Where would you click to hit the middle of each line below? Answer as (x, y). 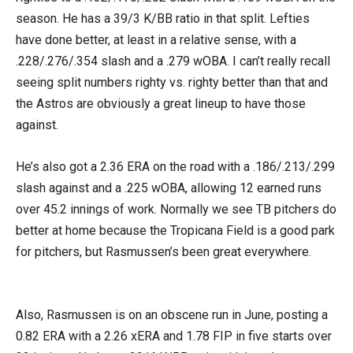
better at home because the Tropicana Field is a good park (175, 230)
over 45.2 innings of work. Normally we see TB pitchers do (176, 209)
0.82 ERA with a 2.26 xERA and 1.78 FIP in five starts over (174, 336)
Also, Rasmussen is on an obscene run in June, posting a (172, 315)
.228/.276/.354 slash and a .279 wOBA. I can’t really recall (173, 61)
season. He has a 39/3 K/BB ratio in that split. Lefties (163, 19)
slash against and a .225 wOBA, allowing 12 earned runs (169, 188)
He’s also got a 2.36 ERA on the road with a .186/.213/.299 (175, 167)
